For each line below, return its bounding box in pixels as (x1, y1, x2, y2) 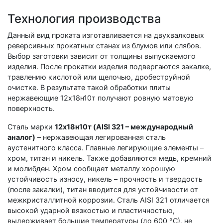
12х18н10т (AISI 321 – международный (55, 122, 193, 131)
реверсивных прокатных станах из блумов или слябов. (7, 41, 201, 50)
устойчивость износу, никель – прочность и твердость (7, 174, 203, 183)
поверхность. (7, 104, 55, 112)
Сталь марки (7, 122, 55, 131)
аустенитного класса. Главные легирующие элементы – (7, 143, 204, 152)
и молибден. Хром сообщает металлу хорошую (7, 164, 175, 173)
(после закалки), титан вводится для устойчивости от (7, 185, 198, 194)
